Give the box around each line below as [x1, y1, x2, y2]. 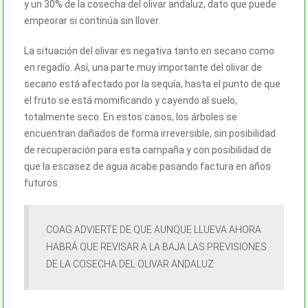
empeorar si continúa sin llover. [24, 14, 160, 26]
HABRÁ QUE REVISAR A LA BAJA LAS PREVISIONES [46, 241, 267, 252]
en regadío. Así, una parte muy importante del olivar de [24, 61, 262, 73]
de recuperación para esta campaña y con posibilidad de [24, 144, 272, 155]
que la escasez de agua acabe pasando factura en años [24, 160, 271, 172]
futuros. [24, 177, 60, 188]
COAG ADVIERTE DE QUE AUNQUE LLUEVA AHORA [46, 223, 261, 235]
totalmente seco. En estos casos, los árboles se [24, 111, 237, 122]
